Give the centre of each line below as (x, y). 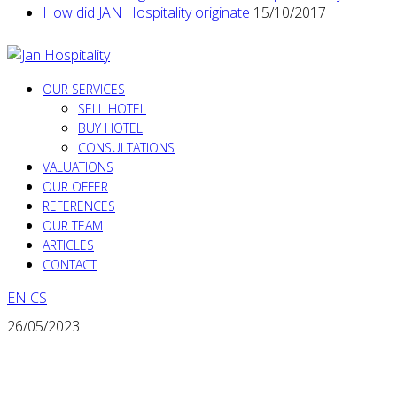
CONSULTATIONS (126, 148)
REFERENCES (79, 206)
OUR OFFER (75, 187)
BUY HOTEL (110, 128)
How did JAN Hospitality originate (146, 13)
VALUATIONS (78, 167)
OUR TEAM (73, 226)
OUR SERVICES (84, 90)
